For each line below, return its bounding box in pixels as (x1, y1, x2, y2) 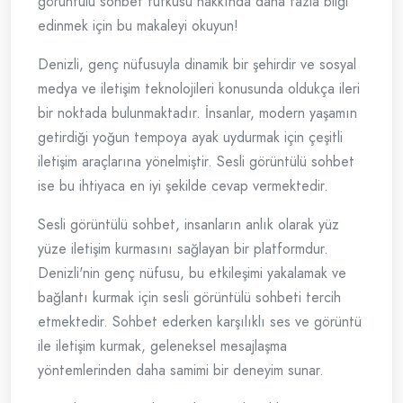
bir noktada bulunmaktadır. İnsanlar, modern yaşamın (38, 103, 357, 124)
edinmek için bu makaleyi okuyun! (38, 15, 238, 37)
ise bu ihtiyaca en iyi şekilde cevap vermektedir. (38, 175, 328, 197)
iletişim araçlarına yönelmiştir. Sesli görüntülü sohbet (38, 151, 354, 173)
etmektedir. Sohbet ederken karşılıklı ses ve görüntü (38, 311, 362, 333)
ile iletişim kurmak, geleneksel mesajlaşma (38, 336, 287, 357)
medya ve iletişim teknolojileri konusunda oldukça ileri (38, 78, 360, 100)
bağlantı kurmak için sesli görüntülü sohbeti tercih (38, 287, 341, 309)
